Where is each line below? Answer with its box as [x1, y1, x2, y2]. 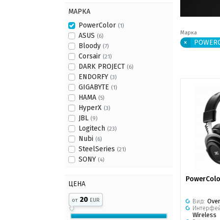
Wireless [192, 211, 217, 219]
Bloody [79, 42, 103, 50]
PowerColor [79, 21, 118, 29]
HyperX [79, 104, 104, 112]
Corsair [79, 52, 103, 60]
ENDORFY [79, 73, 110, 81]
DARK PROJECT [79, 62, 127, 71]
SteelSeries [79, 145, 117, 153]
